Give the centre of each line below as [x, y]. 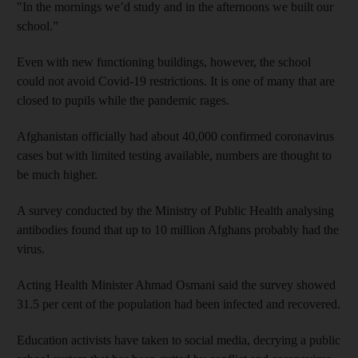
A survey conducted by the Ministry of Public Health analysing [175, 210]
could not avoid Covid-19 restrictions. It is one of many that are [176, 81]
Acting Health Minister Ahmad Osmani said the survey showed [176, 284]
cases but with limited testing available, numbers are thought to [174, 155]
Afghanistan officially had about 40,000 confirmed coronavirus [175, 136]
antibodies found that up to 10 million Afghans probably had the [178, 229]
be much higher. [57, 174]
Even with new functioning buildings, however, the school [164, 62]
